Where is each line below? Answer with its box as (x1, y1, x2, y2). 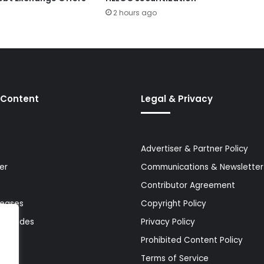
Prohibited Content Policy (141, 234, 243, 246)
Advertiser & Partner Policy (141, 143, 248, 154)
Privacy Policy (141, 216, 195, 227)
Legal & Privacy (141, 92, 213, 105)
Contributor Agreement (141, 179, 235, 191)
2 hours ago (113, 7, 157, 18)
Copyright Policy (141, 197, 206, 209)
